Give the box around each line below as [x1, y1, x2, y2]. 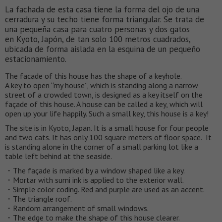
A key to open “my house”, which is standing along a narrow [5, 80, 198, 91]
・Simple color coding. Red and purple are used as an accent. [5, 184, 205, 195]
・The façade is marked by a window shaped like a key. [5, 166, 185, 176]
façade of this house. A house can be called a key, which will [5, 99, 203, 110]
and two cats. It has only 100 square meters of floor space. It [5, 132, 212, 143]
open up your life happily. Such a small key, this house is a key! [5, 109, 209, 119]
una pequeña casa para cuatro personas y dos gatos [5, 24, 190, 35]
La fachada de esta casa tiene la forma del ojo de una [5, 4, 199, 15]
